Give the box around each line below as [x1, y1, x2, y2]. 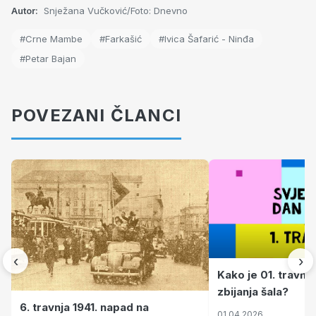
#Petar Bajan [20, 53, 76, 65]
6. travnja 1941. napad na [20, 300, 149, 314]
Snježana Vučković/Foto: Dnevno [41, 5, 188, 17]
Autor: [11, 5, 38, 17]
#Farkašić [99, 33, 142, 45]
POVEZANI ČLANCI [11, 105, 181, 126]
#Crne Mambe [20, 33, 83, 45]
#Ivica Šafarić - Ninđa [159, 33, 254, 45]
